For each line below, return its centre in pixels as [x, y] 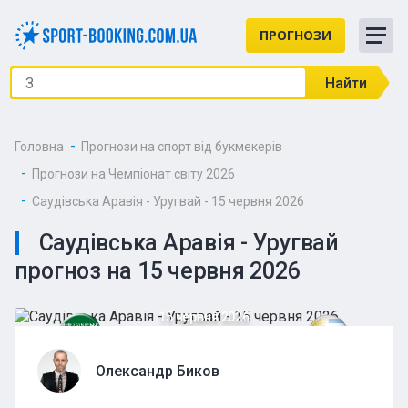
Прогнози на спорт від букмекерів [181, 147]
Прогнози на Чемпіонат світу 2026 [133, 174]
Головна [39, 147]
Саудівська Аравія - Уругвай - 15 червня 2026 [168, 201]
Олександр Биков [157, 371]
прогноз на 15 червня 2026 [157, 271]
